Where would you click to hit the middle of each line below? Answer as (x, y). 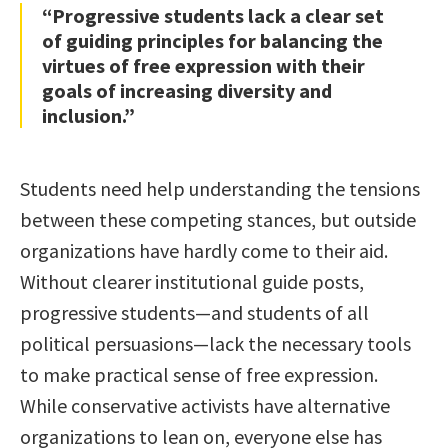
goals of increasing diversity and (187, 91)
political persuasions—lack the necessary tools (215, 344)
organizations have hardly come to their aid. (204, 251)
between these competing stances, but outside (218, 220)
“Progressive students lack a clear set (213, 16)
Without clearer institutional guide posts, (192, 282)
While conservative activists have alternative (205, 406)
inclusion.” (88, 116)
